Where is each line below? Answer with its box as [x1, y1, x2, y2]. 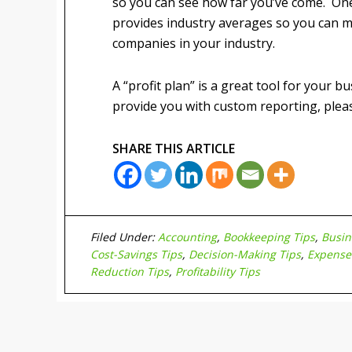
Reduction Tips [90, 264, 169, 279]
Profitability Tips [175, 264, 260, 279]
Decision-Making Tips [189, 247, 301, 262]
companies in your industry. [112, 35, 275, 52]
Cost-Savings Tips [90, 247, 182, 262]
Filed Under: [90, 229, 158, 244]
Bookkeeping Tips [223, 229, 315, 244]
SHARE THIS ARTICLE [112, 140, 235, 157]
